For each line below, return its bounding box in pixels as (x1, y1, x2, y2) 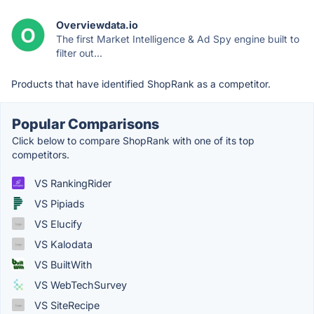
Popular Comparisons (12, 115, 159, 132)
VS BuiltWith (32, 258, 93, 271)
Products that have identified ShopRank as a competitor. (11, 77, 271, 90)
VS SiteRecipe (32, 299, 100, 311)
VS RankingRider (32, 177, 111, 189)
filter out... (56, 46, 102, 59)
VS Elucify (32, 217, 82, 230)
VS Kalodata (32, 238, 93, 250)
